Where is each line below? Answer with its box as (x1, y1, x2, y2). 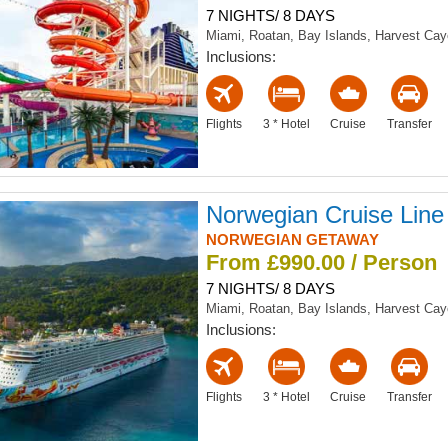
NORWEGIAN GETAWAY (205, 231, 379, 249)
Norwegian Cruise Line (205, 201, 444, 229)
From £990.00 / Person (205, 250, 437, 276)
